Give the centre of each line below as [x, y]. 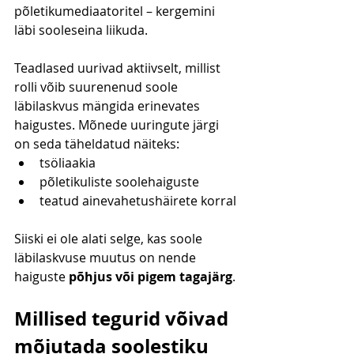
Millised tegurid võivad [124, 319]
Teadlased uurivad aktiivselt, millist [119, 68]
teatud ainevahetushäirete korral [138, 201]
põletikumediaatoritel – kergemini [116, 11]
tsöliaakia [68, 163]
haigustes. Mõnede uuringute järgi [118, 125]
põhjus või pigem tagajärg [151, 277]
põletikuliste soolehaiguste [119, 182]
